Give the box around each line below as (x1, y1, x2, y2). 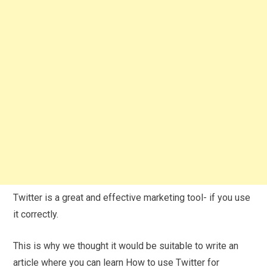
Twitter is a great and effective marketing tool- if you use (13, 191, 251, 203)
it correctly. (13, 208, 59, 220)
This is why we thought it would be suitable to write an (13, 240, 239, 252)
